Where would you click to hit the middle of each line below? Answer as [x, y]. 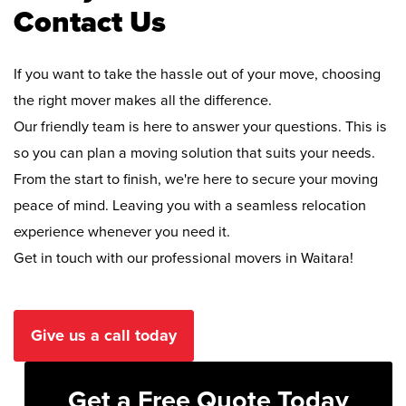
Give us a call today [104, 335]
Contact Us [90, 23]
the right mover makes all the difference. [143, 100]
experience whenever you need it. [122, 232]
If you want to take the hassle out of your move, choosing [197, 74]
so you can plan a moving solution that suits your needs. [194, 153]
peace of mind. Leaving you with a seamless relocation [190, 205]
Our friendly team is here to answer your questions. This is [200, 126]
